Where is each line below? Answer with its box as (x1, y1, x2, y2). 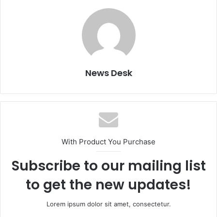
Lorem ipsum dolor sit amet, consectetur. (46, 200, 171, 208)
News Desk (85, 66, 132, 79)
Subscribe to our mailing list (11, 156, 206, 175)
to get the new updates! (26, 175, 191, 194)
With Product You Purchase (62, 137, 155, 146)
